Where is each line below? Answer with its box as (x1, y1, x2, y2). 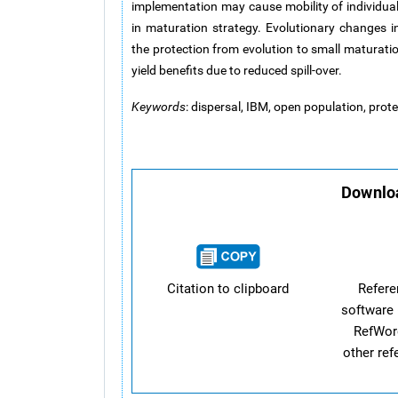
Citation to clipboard (166, 281, 289, 297)
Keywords (131, 99, 186, 114)
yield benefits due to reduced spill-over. (131, 63, 342, 77)
